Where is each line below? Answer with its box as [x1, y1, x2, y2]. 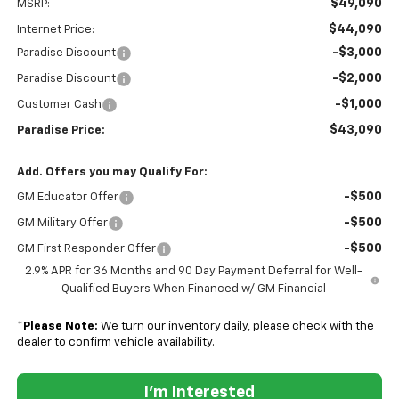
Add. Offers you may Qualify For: [16, 167, 208, 179]
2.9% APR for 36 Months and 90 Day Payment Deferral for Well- [24, 265, 362, 278]
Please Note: [22, 321, 98, 333]
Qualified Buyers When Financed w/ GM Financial [61, 283, 326, 296]
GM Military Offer [16, 217, 108, 230]
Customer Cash [16, 99, 102, 111]
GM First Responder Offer [16, 243, 156, 256]
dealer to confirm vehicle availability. [16, 337, 215, 349]
